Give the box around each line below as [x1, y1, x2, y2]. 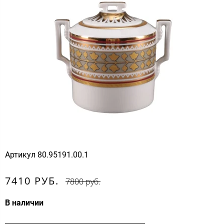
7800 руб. [65, 175, 101, 187]
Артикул [5, 149, 35, 159]
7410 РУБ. [5, 173, 59, 187]
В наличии [5, 197, 43, 207]
